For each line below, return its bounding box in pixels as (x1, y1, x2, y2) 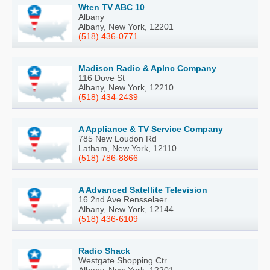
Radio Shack (78, 246, 130, 256)
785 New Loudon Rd (78, 134, 157, 144)
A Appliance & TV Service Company (78, 124, 223, 134)
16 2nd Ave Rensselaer (78, 195, 167, 205)
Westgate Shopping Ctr (78, 256, 167, 266)
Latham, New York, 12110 (78, 143, 177, 154)
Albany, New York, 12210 (78, 83, 174, 93)
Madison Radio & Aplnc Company (78, 63, 216, 74)
